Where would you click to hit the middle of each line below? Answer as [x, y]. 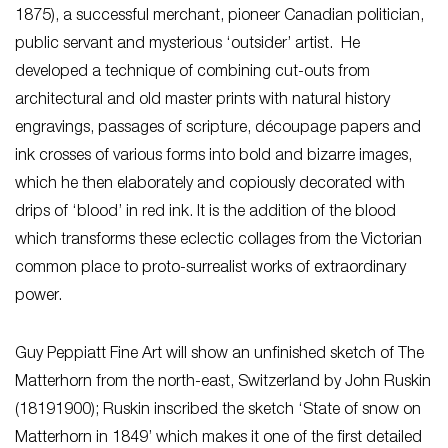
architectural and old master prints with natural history [202, 100]
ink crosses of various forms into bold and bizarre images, [213, 156]
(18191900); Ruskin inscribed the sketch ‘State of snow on [218, 410]
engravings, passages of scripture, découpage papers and [218, 128]
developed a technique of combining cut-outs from [192, 72]
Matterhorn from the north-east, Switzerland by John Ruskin [223, 382]
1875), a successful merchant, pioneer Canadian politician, [219, 16]
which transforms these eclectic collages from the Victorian [218, 240]
